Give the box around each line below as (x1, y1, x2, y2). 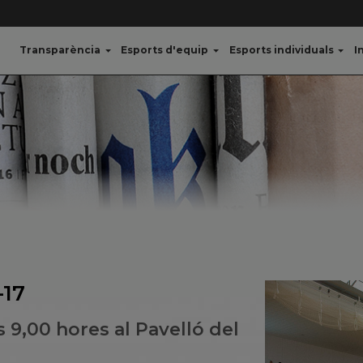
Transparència (19, 44, 101, 56)
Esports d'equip (121, 44, 209, 56)
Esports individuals (228, 44, 334, 56)
